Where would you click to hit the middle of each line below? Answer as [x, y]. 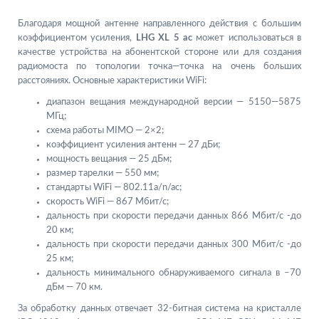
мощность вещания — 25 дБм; [109, 159]
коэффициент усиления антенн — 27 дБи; [133, 145]
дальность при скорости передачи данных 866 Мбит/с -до [174, 216]
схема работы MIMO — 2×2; [105, 131]
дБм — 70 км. [74, 288]
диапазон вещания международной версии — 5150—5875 [174, 103]
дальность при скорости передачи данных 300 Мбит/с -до [174, 245]
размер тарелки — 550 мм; [103, 174]
